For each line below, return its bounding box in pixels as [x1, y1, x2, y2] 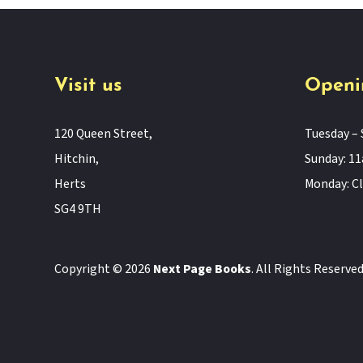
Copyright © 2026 [54, 260, 154, 279]
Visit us [54, 76, 123, 96]
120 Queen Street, [54, 125, 153, 143]
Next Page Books [153, 260, 252, 279]
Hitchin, [54, 150, 100, 169]
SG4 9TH [54, 200, 102, 219]
